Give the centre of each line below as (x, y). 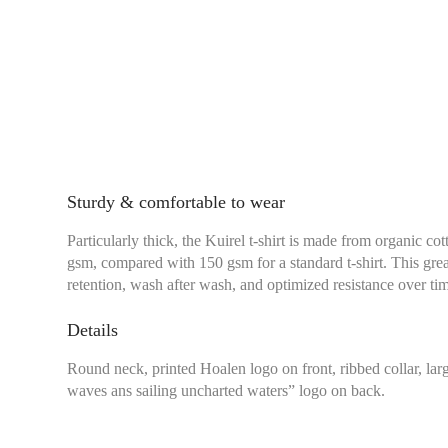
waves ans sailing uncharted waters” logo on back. (226, 390)
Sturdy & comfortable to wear (176, 202)
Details (93, 330)
